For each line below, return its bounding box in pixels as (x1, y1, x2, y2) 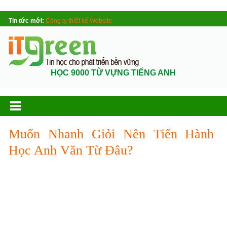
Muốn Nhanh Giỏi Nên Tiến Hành (9, 127, 214, 141)
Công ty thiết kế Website (46, 17, 112, 24)
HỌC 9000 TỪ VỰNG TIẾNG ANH (51, 68, 176, 77)
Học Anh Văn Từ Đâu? (9, 143, 134, 158)
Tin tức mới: (9, 17, 45, 24)
